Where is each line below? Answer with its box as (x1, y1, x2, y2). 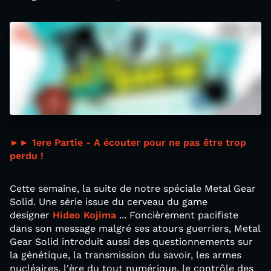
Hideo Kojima (53, 209, 116, 221)
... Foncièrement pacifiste (116, 209, 238, 221)
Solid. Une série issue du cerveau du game (10, 195, 207, 207)
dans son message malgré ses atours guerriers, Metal (10, 222, 260, 234)
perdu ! (10, 149, 44, 162)
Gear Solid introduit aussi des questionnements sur (10, 235, 253, 247)
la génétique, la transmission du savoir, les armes (10, 249, 241, 261)
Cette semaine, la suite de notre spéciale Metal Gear (10, 182, 256, 194)
